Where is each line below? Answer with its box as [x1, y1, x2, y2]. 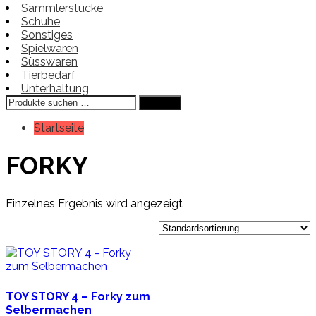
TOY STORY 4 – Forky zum [6, 289, 150, 303]
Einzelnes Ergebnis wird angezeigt [6, 196, 183, 210]
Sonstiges [21, 28, 73, 42]
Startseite [34, 121, 84, 135]
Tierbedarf [21, 68, 75, 82]
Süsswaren [21, 54, 78, 68]
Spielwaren [21, 41, 78, 55]
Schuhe [21, 14, 60, 28]
